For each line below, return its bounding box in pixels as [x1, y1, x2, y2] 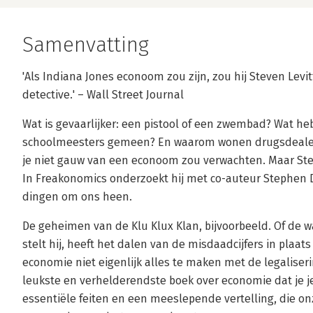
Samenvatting [22, 32, 149, 57]
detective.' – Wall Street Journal [22, 88, 184, 101]
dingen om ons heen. [22, 190, 132, 203]
